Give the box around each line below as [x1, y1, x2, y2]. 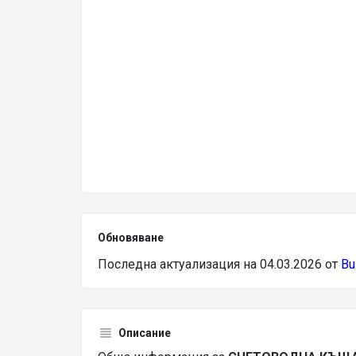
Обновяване [98, 231, 164, 244]
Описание [118, 327, 171, 339]
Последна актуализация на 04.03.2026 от [98, 257, 341, 272]
